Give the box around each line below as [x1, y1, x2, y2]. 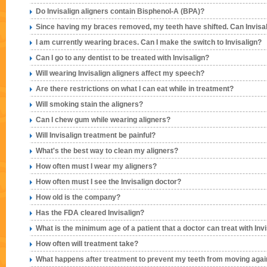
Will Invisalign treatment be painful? [36, 131, 156, 139]
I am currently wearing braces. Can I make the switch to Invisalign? [36, 38, 262, 46]
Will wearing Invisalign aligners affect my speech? [36, 69, 204, 77]
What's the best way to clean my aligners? [36, 147, 178, 155]
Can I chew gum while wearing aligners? [36, 116, 170, 124]
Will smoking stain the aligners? [36, 100, 143, 108]
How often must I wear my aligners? [36, 162, 157, 170]
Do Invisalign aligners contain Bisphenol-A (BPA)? [36, 7, 204, 15]
